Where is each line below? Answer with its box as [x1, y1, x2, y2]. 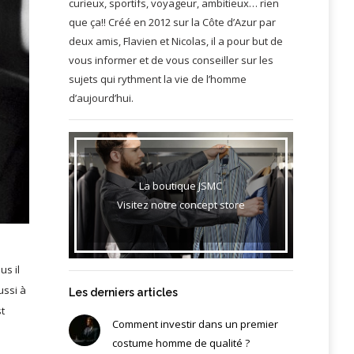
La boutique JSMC [139, 178, 223, 193]
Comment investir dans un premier [111, 316, 278, 331]
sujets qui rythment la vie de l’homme [68, 71, 247, 86]
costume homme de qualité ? [111, 335, 250, 350]
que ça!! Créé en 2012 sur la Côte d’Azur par [68, 14, 276, 29]
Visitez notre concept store [116, 197, 245, 212]
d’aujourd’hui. [68, 90, 134, 105]
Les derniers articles [68, 285, 178, 299]
